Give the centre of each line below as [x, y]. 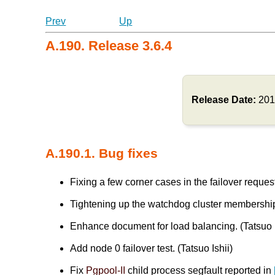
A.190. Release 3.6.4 [109, 46]
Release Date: [225, 99]
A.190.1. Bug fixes [102, 153]
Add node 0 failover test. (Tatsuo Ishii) [152, 248]
